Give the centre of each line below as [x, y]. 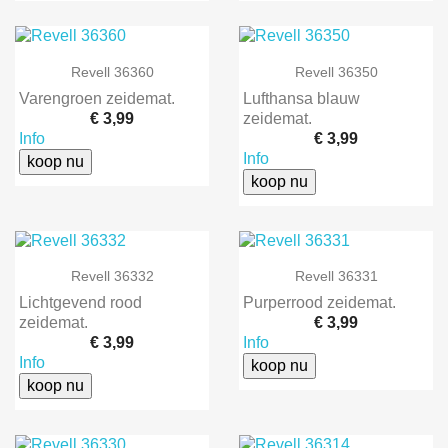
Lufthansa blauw [301, 98]
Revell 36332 [112, 275]
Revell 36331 [336, 275]
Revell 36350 [336, 71]
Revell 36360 [112, 71]
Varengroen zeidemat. [97, 98]
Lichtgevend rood [80, 302]
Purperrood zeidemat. [319, 302]
